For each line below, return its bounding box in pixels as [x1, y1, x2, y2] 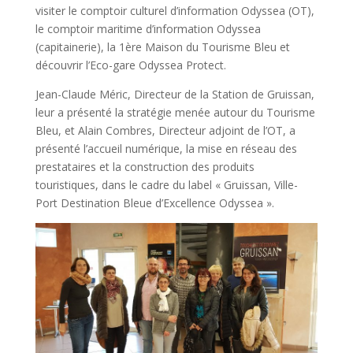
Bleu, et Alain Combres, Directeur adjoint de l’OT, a [35, 123, 295, 138]
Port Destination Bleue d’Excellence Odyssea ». [35, 195, 274, 210]
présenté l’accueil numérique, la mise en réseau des [35, 141, 297, 156]
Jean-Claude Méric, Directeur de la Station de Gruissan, [35, 87, 314, 102]
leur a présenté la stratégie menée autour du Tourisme [35, 105, 315, 120]
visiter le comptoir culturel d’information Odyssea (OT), [35, 3, 314, 18]
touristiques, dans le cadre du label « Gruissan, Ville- [35, 177, 298, 192]
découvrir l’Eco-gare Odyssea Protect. [35, 58, 226, 72]
